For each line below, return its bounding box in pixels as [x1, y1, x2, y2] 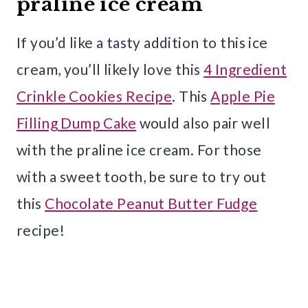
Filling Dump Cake [16, 114, 137, 132]
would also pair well [136, 114, 270, 132]
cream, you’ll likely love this [16, 60, 204, 78]
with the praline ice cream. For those [16, 141, 262, 159]
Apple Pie [210, 87, 275, 105]
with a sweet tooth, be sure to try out [16, 168, 266, 186]
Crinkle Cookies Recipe [16, 87, 173, 105]
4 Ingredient [203, 60, 287, 78]
